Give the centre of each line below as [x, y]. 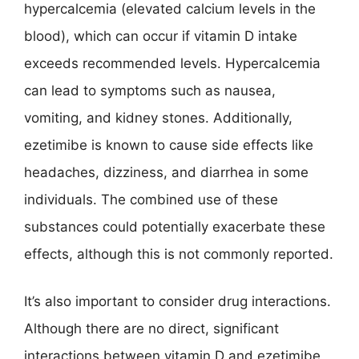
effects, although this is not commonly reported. [179, 254]
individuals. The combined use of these [151, 199]
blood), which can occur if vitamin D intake [161, 36]
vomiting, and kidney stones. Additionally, [158, 117]
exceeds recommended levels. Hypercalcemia [172, 63]
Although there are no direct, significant [151, 329]
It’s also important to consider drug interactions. [177, 301]
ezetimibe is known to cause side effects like [169, 145]
